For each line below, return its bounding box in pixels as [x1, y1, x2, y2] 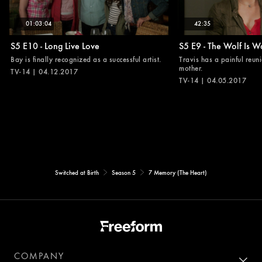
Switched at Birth [55, 168, 99, 177]
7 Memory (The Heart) [149, 168, 207, 177]
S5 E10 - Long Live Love [11, 39, 99, 51]
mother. [179, 62, 203, 73]
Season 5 [112, 168, 136, 177]
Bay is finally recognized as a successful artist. [11, 53, 161, 64]
